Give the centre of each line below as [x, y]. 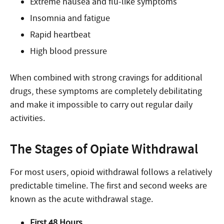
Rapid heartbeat [60, 35]
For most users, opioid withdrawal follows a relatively [111, 172]
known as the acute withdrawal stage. [81, 199]
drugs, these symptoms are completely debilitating [106, 91]
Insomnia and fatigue [70, 18]
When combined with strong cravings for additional [106, 78]
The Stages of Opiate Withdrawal [104, 149]
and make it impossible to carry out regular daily [101, 105]
